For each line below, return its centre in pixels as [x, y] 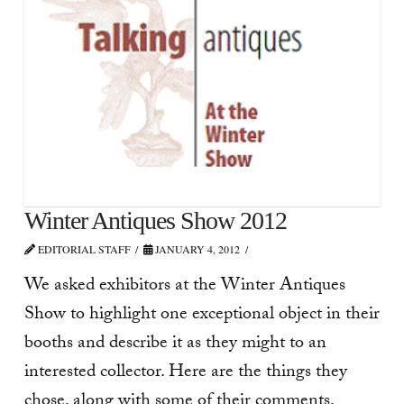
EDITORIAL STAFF [83, 248]
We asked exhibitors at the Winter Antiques [184, 287]
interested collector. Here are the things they [185, 374]
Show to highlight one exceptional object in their [202, 316]
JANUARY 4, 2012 [197, 248]
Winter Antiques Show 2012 [156, 220]
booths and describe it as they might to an [175, 345]
